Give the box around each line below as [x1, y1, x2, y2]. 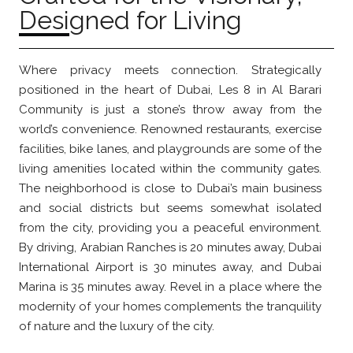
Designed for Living [19, 5, 242, 35]
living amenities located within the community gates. [19, 161, 321, 176]
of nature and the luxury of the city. [19, 318, 217, 333]
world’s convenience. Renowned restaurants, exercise [19, 121, 321, 136]
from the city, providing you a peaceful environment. [19, 220, 321, 235]
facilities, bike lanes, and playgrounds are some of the [19, 141, 321, 156]
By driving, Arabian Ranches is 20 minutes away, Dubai [19, 240, 321, 255]
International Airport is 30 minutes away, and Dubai [19, 259, 321, 274]
